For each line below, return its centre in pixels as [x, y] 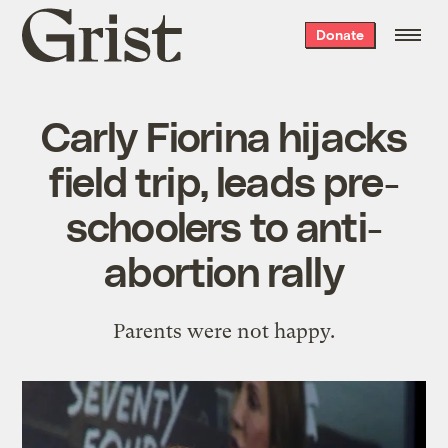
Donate [339, 34]
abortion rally [224, 269]
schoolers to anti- [224, 224]
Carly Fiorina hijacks [224, 134]
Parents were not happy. [224, 330]
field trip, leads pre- [224, 179]
